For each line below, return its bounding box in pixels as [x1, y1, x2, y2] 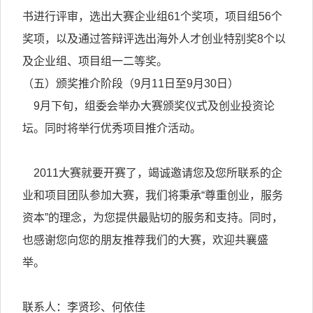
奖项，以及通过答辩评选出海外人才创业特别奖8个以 [22, 33, 286, 45]
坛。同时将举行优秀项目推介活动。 [22, 122, 202, 134]
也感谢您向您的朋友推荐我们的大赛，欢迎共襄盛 [22, 234, 269, 246]
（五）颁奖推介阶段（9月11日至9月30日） [22, 78, 240, 89]
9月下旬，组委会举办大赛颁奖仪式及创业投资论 [22, 100, 275, 112]
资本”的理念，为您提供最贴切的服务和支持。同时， [22, 212, 284, 224]
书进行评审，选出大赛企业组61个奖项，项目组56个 [22, 10, 283, 22]
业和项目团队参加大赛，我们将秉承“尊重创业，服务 [22, 189, 284, 201]
